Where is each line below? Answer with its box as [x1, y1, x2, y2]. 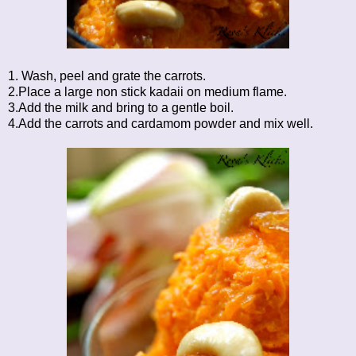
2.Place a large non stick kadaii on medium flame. [8, 84, 287, 99]
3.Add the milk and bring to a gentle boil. [8, 100, 234, 114]
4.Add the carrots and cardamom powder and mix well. [8, 116, 313, 130]
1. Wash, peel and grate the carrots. [8, 68, 206, 83]
